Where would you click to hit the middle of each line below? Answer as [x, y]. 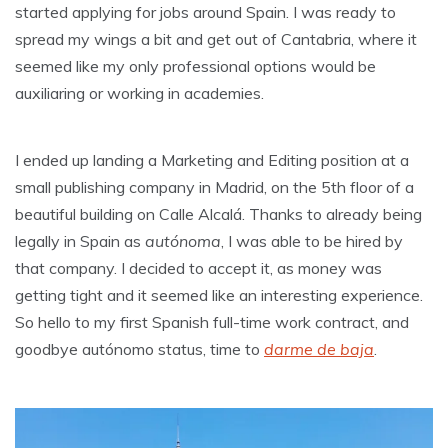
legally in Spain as [80, 240]
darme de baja [319, 348]
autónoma [183, 240]
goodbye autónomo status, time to [139, 348]
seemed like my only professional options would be [195, 65]
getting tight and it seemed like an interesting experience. [219, 294]
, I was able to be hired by [312, 240]
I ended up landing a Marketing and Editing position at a [212, 159]
